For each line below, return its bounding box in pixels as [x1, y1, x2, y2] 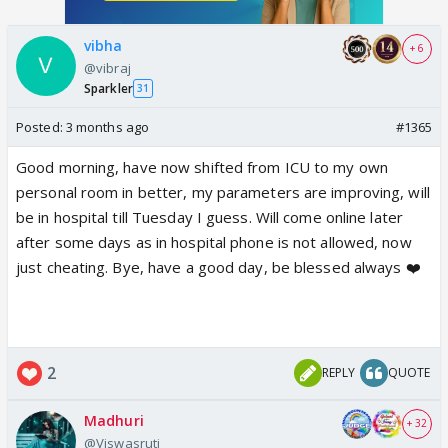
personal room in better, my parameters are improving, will [16, 181, 430, 202]
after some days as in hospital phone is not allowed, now [16, 231, 412, 252]
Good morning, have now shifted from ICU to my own [16, 156, 388, 177]
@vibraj [84, 58, 131, 77]
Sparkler [84, 79, 133, 97]
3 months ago [65, 117, 150, 136]
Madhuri [84, 410, 144, 430]
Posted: [16, 117, 66, 136]
